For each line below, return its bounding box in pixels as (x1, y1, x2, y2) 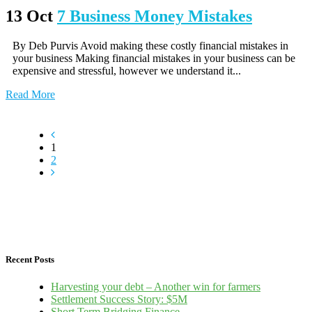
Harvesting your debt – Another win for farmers (51, 281, 260, 293)
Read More (6, 88, 55, 100)
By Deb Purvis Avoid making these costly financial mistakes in (13, 39, 288, 52)
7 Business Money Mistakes (57, 6, 252, 25)
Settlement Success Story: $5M (51, 293, 187, 306)
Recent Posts (6, 253, 54, 265)
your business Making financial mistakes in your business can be (13, 52, 295, 64)
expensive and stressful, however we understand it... (13, 64, 241, 77)
